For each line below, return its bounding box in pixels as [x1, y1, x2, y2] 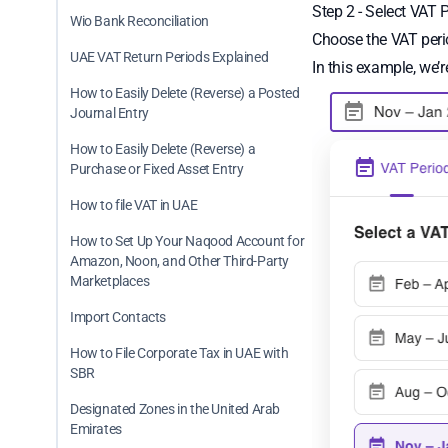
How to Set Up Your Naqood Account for [70, 233, 305, 249]
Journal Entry [70, 105, 149, 121]
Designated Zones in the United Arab [70, 401, 281, 417]
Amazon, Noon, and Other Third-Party [70, 253, 290, 269]
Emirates [70, 421, 122, 437]
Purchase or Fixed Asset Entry [70, 161, 244, 177]
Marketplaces [70, 273, 150, 289]
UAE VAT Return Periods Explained [70, 49, 269, 65]
